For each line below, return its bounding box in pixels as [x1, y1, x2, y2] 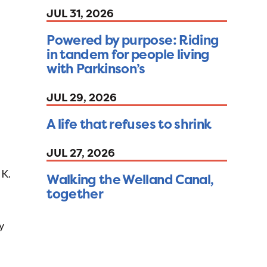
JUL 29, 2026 [46, 90, 117, 105]
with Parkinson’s [46, 60, 145, 78]
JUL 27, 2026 [46, 145, 116, 161]
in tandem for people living [46, 45, 210, 64]
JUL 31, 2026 [46, 6, 114, 21]
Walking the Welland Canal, [46, 170, 214, 189]
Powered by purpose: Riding [46, 31, 219, 49]
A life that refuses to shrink [46, 115, 212, 133]
